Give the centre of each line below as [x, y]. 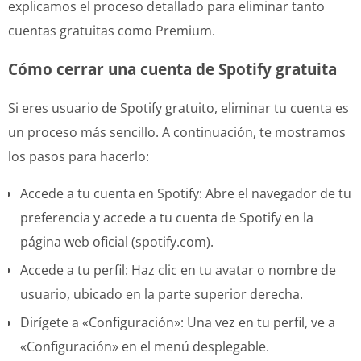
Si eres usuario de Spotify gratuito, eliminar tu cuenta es [178, 108]
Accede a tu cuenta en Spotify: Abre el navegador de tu [186, 193]
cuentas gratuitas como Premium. [112, 30]
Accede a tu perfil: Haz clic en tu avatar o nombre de [178, 270]
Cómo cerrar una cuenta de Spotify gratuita [172, 68]
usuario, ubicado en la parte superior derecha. [162, 294]
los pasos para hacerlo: [79, 156]
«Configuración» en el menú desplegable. [145, 346]
